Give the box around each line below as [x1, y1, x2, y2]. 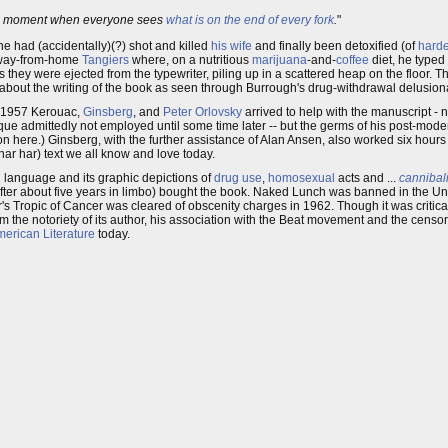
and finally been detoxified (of [252, 39, 418, 53]
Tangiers [82, 53, 129, 67]
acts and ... [335, 171, 399, 185]
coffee [336, 53, 369, 67]
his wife [211, 39, 252, 53]
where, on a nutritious [129, 53, 252, 67]
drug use [214, 171, 262, 185]
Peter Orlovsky [163, 105, 242, 119]
